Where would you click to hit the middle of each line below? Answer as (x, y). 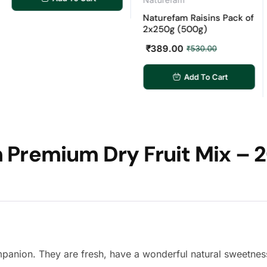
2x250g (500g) (150, 29)
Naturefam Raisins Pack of (174, 18)
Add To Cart (182, 77)
